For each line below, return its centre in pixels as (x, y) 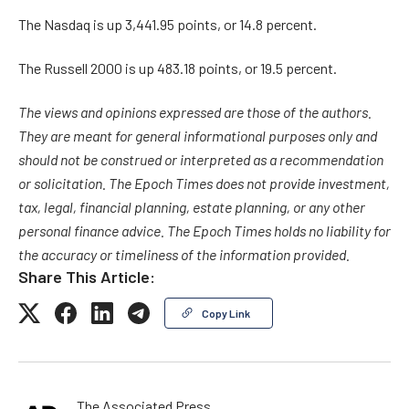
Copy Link (226, 313)
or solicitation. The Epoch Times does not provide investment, (204, 185)
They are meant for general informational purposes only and (198, 137)
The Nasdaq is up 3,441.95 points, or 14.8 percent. (168, 24)
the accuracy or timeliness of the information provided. (184, 256)
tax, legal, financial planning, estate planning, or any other (192, 209)
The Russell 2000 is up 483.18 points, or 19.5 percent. (178, 68)
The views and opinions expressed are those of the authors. (195, 114)
